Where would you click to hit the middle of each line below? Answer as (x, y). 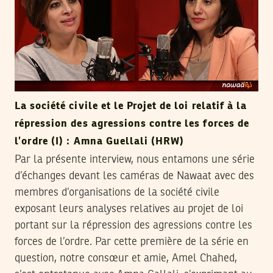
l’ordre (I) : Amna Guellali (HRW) (100, 142)
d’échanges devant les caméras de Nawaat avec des (134, 176)
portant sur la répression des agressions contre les (133, 226)
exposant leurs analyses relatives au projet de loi (129, 209)
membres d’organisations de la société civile (117, 193)
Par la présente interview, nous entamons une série (135, 160)
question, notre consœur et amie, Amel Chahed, (126, 259)
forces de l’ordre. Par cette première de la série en (132, 242)
